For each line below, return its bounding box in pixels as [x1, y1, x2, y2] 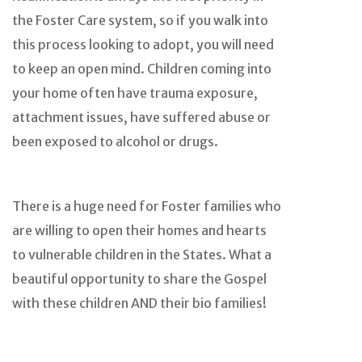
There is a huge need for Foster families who [12, 197, 281, 214]
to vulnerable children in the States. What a [12, 246, 271, 263]
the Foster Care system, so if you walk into [12, 11, 268, 28]
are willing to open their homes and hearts [12, 221, 267, 238]
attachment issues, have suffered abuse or [12, 108, 271, 125]
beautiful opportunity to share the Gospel [12, 270, 267, 287]
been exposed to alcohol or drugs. [12, 133, 218, 149]
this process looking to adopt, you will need [12, 36, 274, 53]
